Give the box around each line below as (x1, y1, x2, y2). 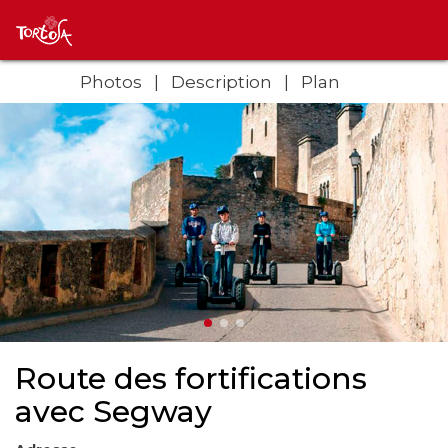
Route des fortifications (15, 359, 367, 397)
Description (171, 72, 272, 92)
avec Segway (15, 392, 212, 430)
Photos (80, 72, 142, 92)
